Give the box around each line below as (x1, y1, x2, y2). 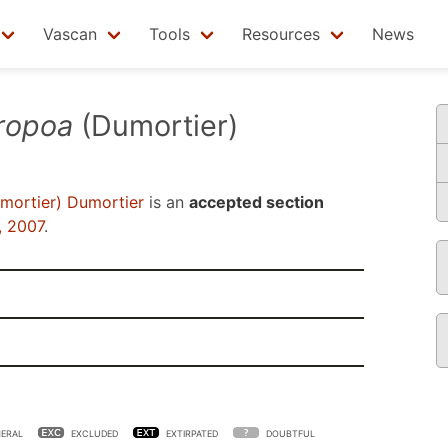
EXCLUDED (71, 428, 118, 439)
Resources (242, 24, 320, 44)
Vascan (43, 24, 97, 44)
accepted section (189, 192, 324, 212)
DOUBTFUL (266, 428, 315, 439)
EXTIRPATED (166, 428, 218, 439)
